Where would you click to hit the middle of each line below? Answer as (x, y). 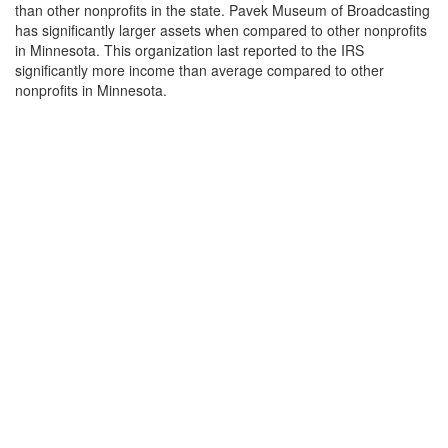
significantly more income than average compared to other (199, 70)
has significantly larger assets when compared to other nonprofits (221, 30)
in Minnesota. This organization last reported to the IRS (189, 50)
